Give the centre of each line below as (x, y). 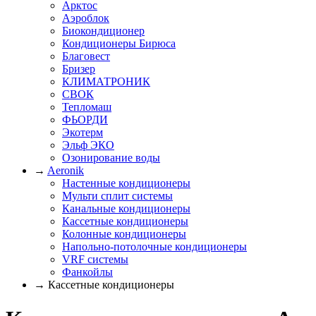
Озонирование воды (111, 158)
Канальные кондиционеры (126, 208)
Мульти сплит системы (117, 196)
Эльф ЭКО (88, 145)
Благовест (86, 56)
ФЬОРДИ (85, 120)
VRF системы (95, 259)
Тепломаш (87, 107)
